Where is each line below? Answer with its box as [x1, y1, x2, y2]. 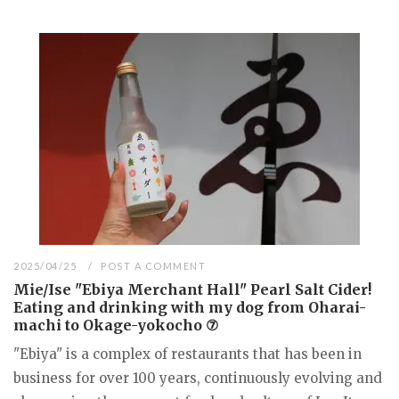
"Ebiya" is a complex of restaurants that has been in [13, 345, 362, 362]
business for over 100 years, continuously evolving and [13, 369, 382, 387]
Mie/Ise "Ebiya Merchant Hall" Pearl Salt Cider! [13, 280, 371, 298]
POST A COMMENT [101, 259, 207, 272]
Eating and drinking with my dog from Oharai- [13, 297, 366, 316]
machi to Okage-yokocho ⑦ [13, 315, 218, 334]
